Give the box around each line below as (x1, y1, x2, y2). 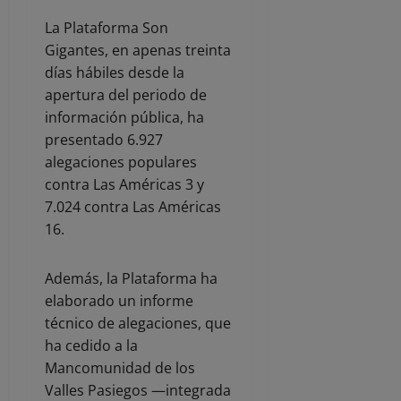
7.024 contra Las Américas (45, 197, 221, 218)
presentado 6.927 (45, 130, 163, 150)
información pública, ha (45, 107, 204, 128)
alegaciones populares (45, 152, 197, 173)
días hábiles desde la (45, 63, 184, 83)
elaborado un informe (45, 291, 193, 311)
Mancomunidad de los (45, 358, 195, 379)
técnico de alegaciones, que (45, 313, 231, 334)
